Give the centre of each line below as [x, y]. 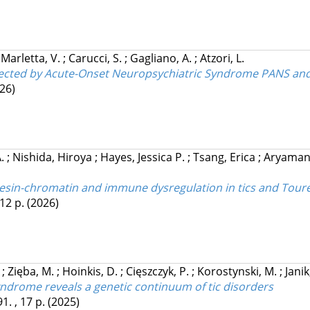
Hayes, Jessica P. [144, 157]
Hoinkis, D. [91, 272]
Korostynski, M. [238, 272]
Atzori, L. [222, 58]
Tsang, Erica [225, 157]
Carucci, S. [96, 58]
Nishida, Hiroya [53, 157]
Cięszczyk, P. [158, 272]
